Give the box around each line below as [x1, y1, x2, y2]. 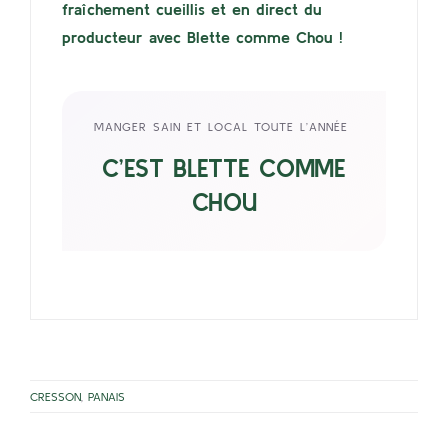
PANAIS [88, 389, 125, 403]
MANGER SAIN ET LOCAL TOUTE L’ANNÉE [94, 119, 354, 133]
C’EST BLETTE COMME [102, 153, 346, 182]
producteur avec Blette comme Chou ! [62, 28, 344, 47]
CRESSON [30, 389, 81, 403]
